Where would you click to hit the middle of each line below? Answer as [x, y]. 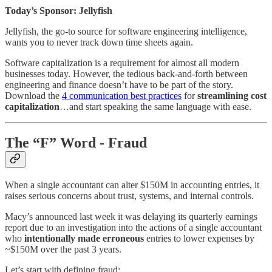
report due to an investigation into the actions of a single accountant [133, 228]
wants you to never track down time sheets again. [99, 42]
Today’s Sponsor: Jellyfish [59, 10]
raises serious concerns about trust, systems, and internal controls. [129, 196]
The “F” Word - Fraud [76, 143]
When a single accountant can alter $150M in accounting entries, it [132, 185]
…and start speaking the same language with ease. [155, 106]
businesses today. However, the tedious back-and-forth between [126, 73]
